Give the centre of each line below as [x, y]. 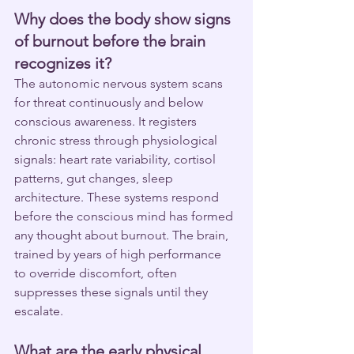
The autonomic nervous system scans [120, 83]
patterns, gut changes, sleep [95, 178]
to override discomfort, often [97, 273]
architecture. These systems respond [118, 197]
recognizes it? [63, 63]
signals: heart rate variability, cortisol [117, 159]
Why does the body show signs [124, 19]
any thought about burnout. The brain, [123, 235]
